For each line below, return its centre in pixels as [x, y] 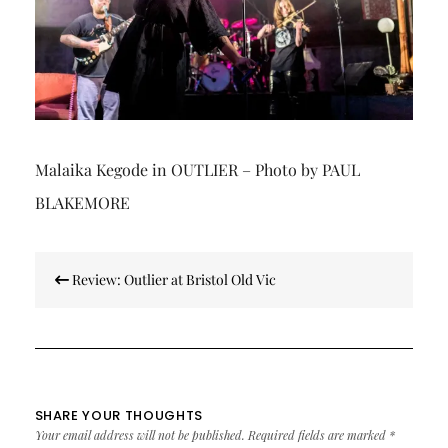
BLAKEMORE [82, 203]
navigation [90, 290]
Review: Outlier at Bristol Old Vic [172, 280]
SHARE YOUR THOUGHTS [118, 416]
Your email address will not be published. [139, 435]
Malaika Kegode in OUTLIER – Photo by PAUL [197, 170]
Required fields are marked [318, 435]
